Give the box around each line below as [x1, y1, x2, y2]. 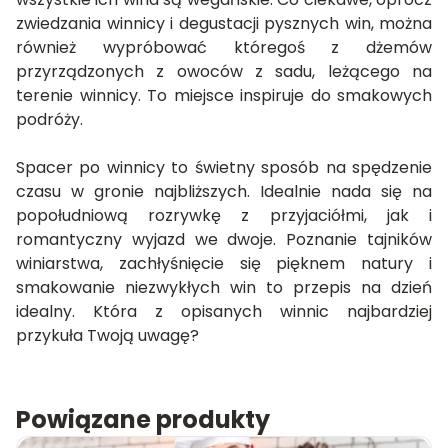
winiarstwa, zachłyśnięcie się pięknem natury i [16, 252, 432, 276]
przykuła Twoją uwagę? [16, 324, 199, 348]
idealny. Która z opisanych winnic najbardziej [16, 300, 432, 324]
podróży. [16, 108, 83, 132]
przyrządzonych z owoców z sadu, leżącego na [16, 60, 432, 84]
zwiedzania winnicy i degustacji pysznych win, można [16, 12, 432, 36]
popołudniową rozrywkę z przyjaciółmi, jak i [16, 204, 432, 228]
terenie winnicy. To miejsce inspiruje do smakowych [16, 84, 432, 108]
